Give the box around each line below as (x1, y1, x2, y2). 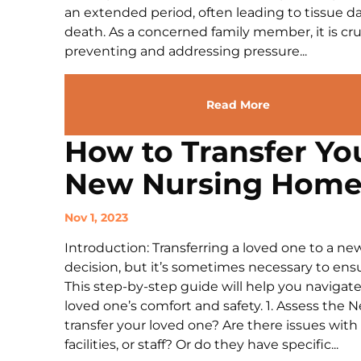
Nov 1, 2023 (64, 210, 128, 225)
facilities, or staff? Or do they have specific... (64, 337, 338, 352)
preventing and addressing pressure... (64, 44, 307, 59)
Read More (205, 98, 270, 112)
